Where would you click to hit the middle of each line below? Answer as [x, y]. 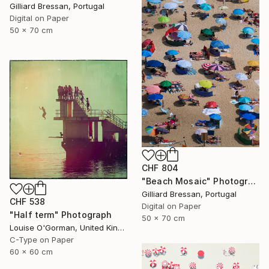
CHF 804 [160, 168]
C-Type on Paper [42, 239]
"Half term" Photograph [61, 214]
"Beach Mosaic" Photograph [252, 181]
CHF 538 [28, 201]
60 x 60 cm [31, 251]
